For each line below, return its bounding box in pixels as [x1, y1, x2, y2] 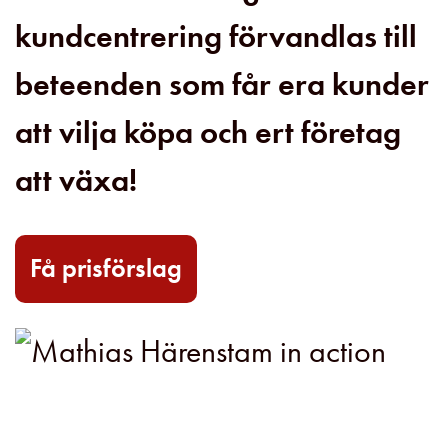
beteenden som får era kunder [15, 64, 429, 106]
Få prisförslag [30, 251, 182, 285]
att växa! [15, 160, 137, 202]
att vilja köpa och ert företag [15, 112, 401, 154]
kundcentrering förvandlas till [15, 16, 417, 58]
